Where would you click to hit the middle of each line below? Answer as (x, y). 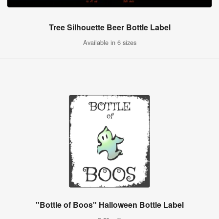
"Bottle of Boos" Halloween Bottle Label (109, 204)
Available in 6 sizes (109, 42)
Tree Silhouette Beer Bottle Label (109, 27)
